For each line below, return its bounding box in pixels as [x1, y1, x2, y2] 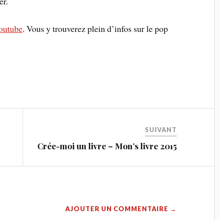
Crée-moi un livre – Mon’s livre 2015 [37, 140, 177, 152]
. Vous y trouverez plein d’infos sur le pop [23, 23, 168, 35]
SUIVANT [145, 126, 177, 134]
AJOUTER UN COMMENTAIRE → [65, 205, 177, 213]
